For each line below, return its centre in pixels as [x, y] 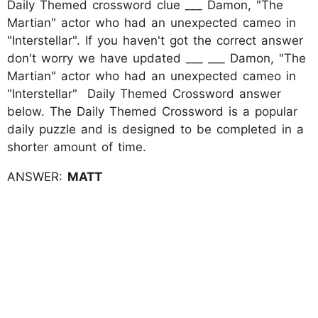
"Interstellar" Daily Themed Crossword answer [144, 94]
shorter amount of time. [77, 147]
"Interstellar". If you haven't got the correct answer [155, 40]
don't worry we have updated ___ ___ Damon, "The [157, 58]
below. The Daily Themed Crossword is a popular [152, 111]
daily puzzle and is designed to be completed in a [155, 129]
